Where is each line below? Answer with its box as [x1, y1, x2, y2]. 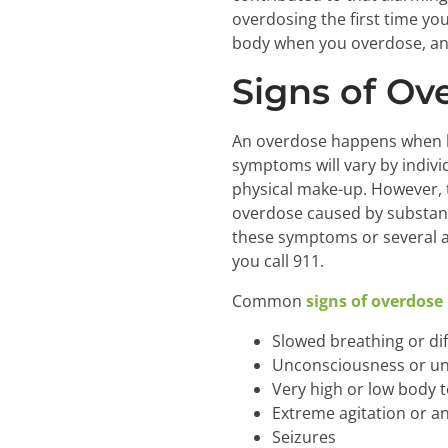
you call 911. [232, 250, 324, 273]
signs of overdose [306, 290, 443, 313]
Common [232, 290, 306, 313]
